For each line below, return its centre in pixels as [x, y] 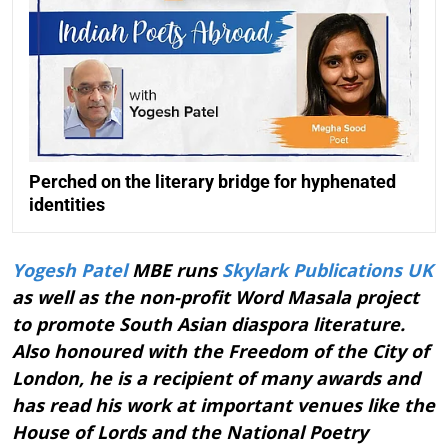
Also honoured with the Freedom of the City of [220, 350]
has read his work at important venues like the [223, 404]
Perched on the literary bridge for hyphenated [212, 181]
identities [67, 204]
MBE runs [174, 269]
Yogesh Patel [69, 269]
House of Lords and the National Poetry [190, 431]
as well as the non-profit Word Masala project [215, 296]
